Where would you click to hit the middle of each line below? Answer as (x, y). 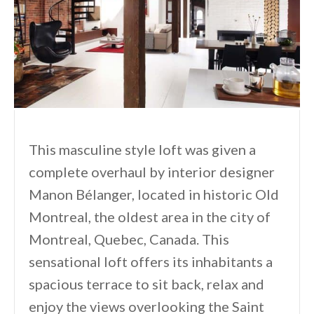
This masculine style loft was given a (142, 149)
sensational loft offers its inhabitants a (151, 261)
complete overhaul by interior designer (152, 171)
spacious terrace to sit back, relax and (146, 284)
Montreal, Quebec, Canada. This (129, 239)
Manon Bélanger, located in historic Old (154, 194)
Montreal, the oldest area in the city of (150, 216)
